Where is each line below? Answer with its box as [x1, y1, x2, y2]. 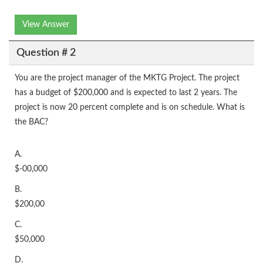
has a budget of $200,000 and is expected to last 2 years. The [15, 89, 237, 97]
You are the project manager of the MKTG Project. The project [15, 74, 240, 82]
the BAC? [15, 118, 48, 126]
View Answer [22, 21, 69, 29]
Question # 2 [16, 47, 76, 58]
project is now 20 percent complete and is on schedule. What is [15, 103, 245, 112]
